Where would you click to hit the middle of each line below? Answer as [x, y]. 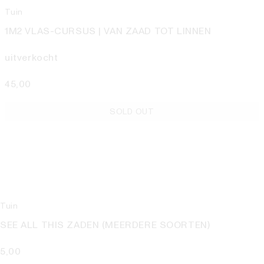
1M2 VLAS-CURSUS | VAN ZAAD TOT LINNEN [108, 32]
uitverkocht [32, 58]
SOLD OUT [132, 112]
